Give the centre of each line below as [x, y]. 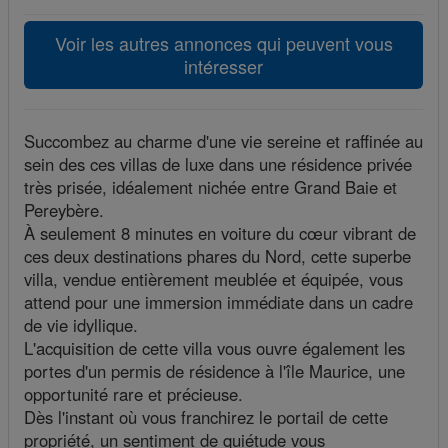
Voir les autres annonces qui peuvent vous [223, 43]
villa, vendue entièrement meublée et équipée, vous [213, 279]
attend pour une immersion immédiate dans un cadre [218, 302]
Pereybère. [64, 210]
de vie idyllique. [81, 325]
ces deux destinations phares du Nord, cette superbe [217, 256]
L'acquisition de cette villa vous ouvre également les [214, 348]
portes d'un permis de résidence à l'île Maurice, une [214, 371]
